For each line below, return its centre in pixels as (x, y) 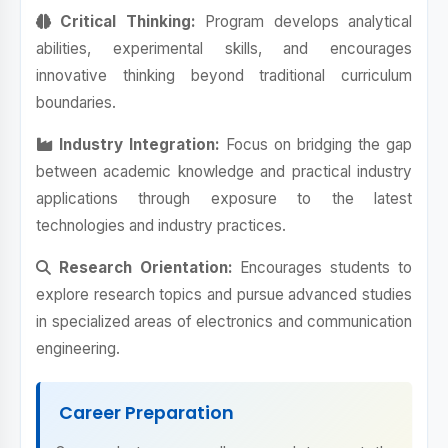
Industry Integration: (136, 144)
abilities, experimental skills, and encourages (224, 48)
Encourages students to (322, 267)
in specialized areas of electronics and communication (224, 321)
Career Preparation (144, 412)
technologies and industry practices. (161, 225)
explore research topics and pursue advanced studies (224, 294)
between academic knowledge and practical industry (224, 171)
